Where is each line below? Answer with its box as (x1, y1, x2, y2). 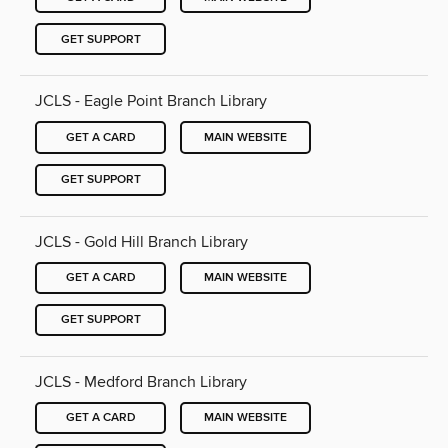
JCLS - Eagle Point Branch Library (35, 91, 267, 112)
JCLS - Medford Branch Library (35, 371, 247, 392)
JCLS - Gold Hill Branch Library (35, 231, 248, 252)
